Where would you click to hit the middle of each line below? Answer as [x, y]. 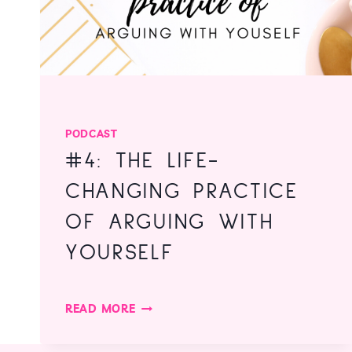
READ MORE [101, 309]
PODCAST [92, 134]
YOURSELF [120, 253]
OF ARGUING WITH [170, 223]
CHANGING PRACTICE [182, 192]
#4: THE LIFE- [143, 161]
